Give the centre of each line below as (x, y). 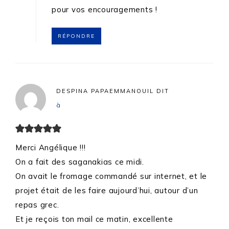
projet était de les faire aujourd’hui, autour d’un (107, 191)
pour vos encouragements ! (105, 10)
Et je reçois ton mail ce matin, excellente (94, 219)
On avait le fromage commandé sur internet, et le (111, 176)
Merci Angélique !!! (51, 148)
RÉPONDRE (76, 36)
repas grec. (37, 205)
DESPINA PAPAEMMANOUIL (105, 91)
